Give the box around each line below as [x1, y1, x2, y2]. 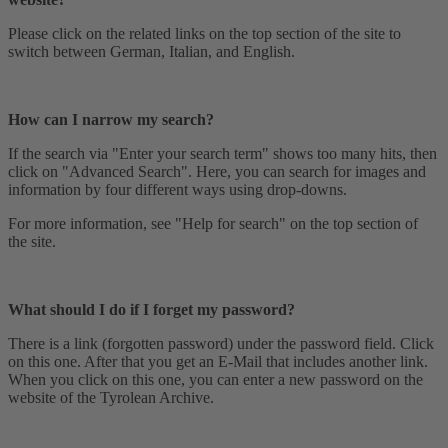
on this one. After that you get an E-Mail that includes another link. [8, 352, 428, 370]
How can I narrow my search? [8, 110, 214, 128]
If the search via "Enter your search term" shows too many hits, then [8, 144, 437, 162]
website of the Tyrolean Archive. [8, 388, 214, 406]
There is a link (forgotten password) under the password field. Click [8, 334, 434, 352]
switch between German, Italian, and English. [8, 42, 295, 60]
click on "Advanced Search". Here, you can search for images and [8, 162, 426, 180]
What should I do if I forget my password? [8, 300, 295, 318]
